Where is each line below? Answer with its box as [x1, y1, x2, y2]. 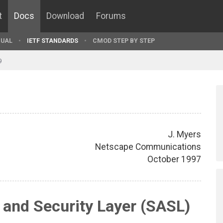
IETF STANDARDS [27, 37, 78, 44]
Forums [96, 11, 126, 21]
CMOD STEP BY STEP [93, 37, 155, 44]
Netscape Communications [95, 141, 201, 152]
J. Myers [168, 129, 201, 139]
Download [46, 11, 84, 21]
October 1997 [147, 154, 201, 164]
